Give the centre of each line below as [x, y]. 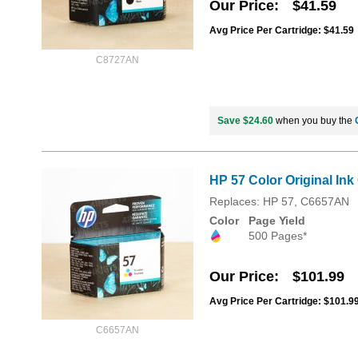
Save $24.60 [245, 121]
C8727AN [117, 60]
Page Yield [277, 221]
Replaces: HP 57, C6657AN [279, 202]
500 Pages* [278, 236]
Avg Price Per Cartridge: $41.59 [282, 31]
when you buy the [314, 121]
